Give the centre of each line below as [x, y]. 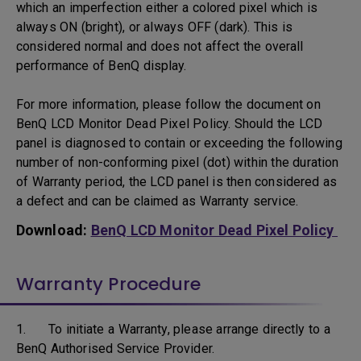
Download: [54, 230]
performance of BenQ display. [105, 66]
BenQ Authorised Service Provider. [115, 349]
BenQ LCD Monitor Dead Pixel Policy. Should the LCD [170, 124]
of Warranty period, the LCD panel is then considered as [177, 182]
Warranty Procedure [109, 284]
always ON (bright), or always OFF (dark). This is [154, 27]
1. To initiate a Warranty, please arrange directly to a [174, 329]
